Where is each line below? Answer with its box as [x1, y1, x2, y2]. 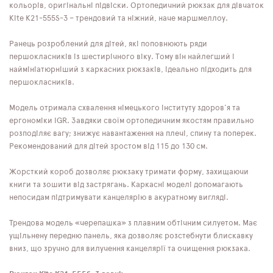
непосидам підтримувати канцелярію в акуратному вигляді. [9, 193, 229, 202]
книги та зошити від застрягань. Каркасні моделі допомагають [9, 180, 243, 189]
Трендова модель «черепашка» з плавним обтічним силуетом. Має [9, 219, 257, 227]
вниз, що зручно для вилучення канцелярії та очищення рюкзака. [9, 244, 250, 253]
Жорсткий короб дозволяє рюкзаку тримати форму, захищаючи [9, 168, 249, 176]
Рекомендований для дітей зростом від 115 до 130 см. [9, 142, 208, 151]
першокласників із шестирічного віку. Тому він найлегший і [9, 52, 235, 61]
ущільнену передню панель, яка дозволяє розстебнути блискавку [9, 232, 253, 240]
